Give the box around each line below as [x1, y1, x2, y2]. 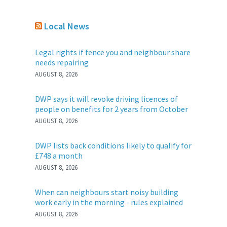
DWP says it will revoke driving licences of [35, 94, 178, 104]
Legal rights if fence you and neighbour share [35, 47, 191, 58]
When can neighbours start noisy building [35, 187, 179, 198]
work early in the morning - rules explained [35, 197, 183, 208]
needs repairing [35, 57, 89, 68]
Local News [44, 20, 90, 32]
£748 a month [35, 150, 83, 161]
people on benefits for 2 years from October [35, 104, 188, 115]
